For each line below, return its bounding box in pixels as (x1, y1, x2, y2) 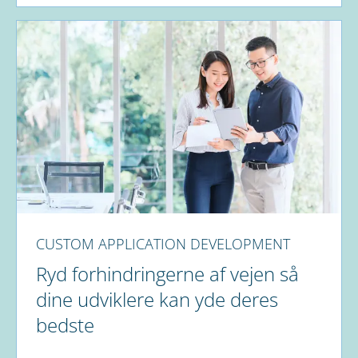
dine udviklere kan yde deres (36, 285, 278, 312)
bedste (36, 311, 94, 338)
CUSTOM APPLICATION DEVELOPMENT (36, 233, 290, 253)
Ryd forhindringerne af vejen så (36, 260, 299, 287)
